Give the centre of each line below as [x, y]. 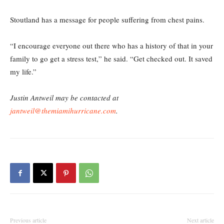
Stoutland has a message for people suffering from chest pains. [107, 20]
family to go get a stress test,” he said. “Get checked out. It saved [111, 59]
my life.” [23, 72]
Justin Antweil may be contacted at [64, 98]
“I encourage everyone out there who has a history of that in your [111, 46]
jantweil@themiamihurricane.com [63, 111]
